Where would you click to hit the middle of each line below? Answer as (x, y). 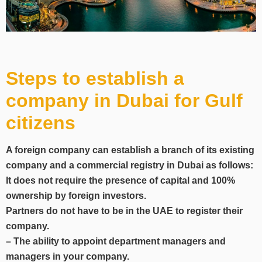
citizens (41, 123)
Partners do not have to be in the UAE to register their (124, 211)
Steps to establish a (95, 78)
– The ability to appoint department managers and (116, 241)
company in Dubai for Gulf (124, 100)
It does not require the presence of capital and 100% (120, 180)
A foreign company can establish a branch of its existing (130, 150)
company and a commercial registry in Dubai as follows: (130, 165)
